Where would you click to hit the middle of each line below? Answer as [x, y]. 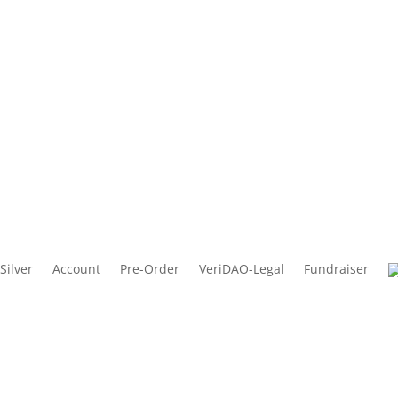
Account [77, 268]
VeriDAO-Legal [242, 268]
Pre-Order [150, 268]
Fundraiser [337, 268]
